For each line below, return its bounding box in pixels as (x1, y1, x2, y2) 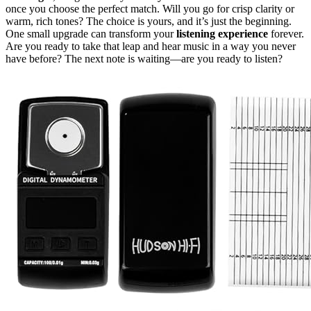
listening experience (176, 27, 268, 40)
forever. (268, 27, 304, 40)
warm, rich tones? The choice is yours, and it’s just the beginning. (6, 15, 292, 27)
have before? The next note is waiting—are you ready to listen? (6, 52, 283, 65)
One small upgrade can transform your (6, 27, 176, 40)
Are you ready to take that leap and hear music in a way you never (6, 40, 296, 52)
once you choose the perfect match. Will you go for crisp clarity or (6, 2, 294, 15)
